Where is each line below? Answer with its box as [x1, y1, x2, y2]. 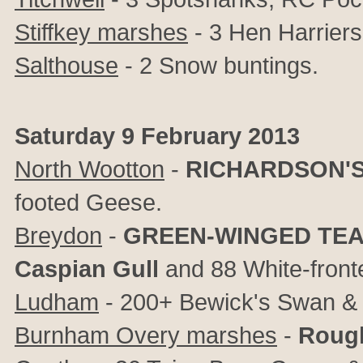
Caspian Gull [15, 255, 159, 282]
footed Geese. [15, 189, 162, 216]
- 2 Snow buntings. [118, 52, 318, 79]
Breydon [15, 222, 102, 249]
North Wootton [15, 156, 164, 182]
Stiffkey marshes [15, 19, 188, 45]
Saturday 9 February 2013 [15, 122, 300, 149]
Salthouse [15, 52, 118, 79]
